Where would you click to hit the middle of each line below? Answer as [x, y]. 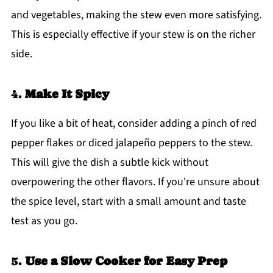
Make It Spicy [67, 94]
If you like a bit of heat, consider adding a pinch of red [133, 123]
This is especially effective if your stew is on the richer [133, 34]
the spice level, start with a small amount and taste [128, 201]
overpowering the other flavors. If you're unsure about [135, 182]
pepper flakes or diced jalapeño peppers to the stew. [131, 143]
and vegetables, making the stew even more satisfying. [136, 15]
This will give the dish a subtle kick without [109, 162]
